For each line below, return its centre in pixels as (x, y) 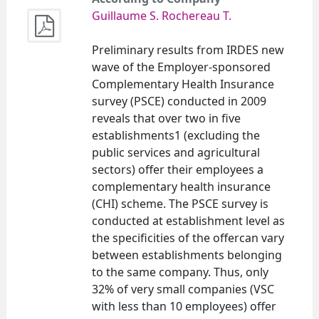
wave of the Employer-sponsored (181, 67)
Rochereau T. (197, 15)
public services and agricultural (176, 152)
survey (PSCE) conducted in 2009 (179, 101)
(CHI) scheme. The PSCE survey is (180, 203)
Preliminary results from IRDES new (188, 49)
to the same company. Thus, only (180, 272)
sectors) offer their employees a (178, 169)
